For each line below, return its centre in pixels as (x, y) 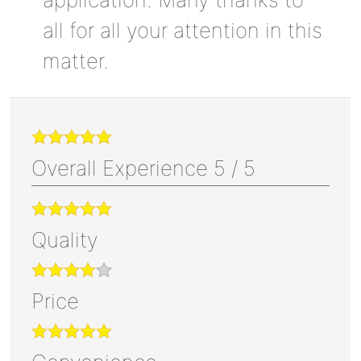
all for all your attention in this (182, 31)
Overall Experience (122, 168)
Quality (64, 240)
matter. (75, 61)
